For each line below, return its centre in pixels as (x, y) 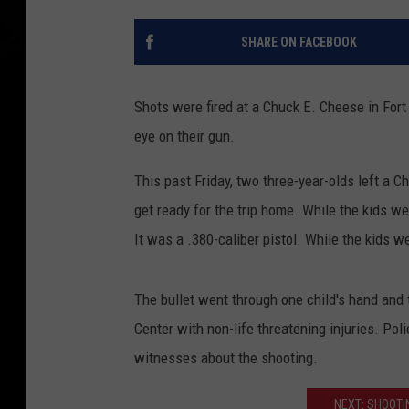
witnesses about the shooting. (226, 358)
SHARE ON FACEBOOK (299, 42)
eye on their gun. (186, 136)
